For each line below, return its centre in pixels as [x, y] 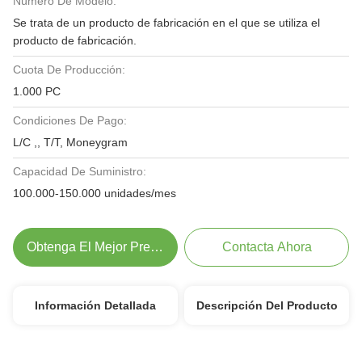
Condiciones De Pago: [70, 120]
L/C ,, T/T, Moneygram [70, 142]
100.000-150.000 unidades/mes [95, 193]
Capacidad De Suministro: [80, 171]
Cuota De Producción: [69, 69]
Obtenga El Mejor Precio [97, 247]
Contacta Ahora [267, 247]
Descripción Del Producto [267, 305]
